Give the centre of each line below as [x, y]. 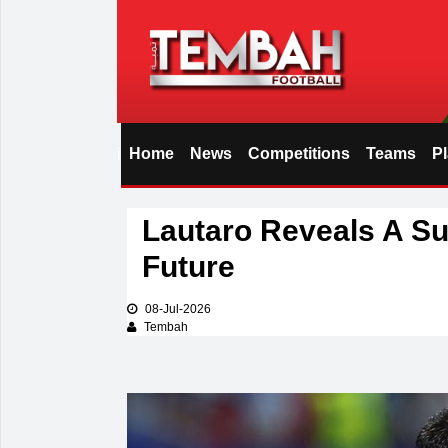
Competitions [299, 153]
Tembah [164, 326]
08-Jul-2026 [176, 308]
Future [188, 266]
